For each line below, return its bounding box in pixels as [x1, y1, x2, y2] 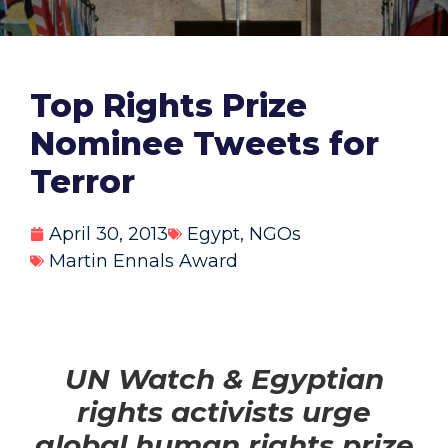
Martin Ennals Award [49, 249, 238, 272]
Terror [30, 161, 135, 201]
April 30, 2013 [49, 222, 168, 245]
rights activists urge [77, 395, 371, 430]
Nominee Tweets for [30, 123, 379, 163]
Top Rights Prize [30, 85, 307, 125]
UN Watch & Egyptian [64, 362, 384, 397]
